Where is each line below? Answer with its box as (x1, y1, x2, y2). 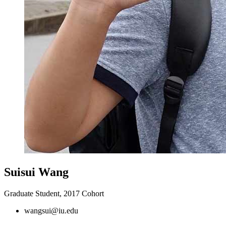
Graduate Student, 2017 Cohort (4, 189, 104, 198)
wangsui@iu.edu (24, 206, 78, 215)
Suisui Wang (4, 165, 69, 179)
